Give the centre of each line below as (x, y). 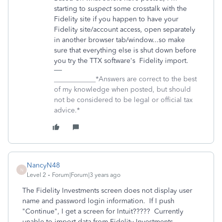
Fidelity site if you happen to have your (116, 19)
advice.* (67, 110)
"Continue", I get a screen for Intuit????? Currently (103, 211)
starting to (71, 9)
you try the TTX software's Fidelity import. (121, 61)
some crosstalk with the (149, 9)
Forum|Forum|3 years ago (86, 175)
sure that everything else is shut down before (125, 50)
